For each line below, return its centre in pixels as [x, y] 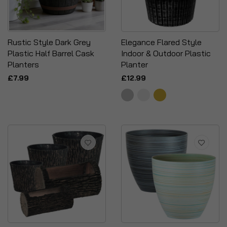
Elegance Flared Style [161, 42]
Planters [23, 64]
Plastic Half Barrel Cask [51, 53]
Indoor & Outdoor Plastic [166, 53]
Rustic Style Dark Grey [49, 42]
